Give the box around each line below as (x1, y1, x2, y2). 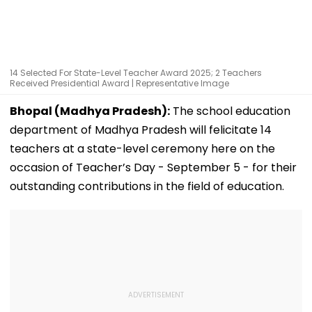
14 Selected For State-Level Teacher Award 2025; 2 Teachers (10, 66, 262, 79)
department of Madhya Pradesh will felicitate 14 (10, 121, 272, 138)
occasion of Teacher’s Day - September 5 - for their (10, 159, 297, 175)
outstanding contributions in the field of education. (10, 178, 284, 194)
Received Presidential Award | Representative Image (10, 77, 229, 89)
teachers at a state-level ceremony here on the (10, 140, 275, 157)
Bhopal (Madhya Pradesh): (10, 102, 170, 119)
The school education (170, 102, 290, 119)
